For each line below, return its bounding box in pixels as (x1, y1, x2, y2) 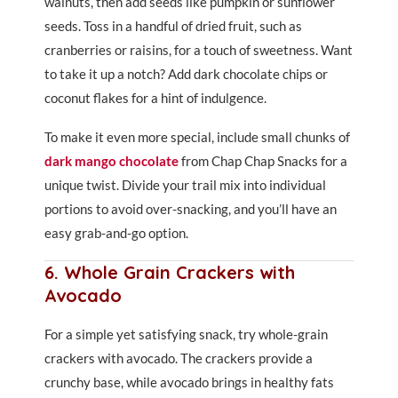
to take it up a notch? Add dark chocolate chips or (44, 66, 328, 82)
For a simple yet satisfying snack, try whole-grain (44, 326, 328, 342)
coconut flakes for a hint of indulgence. (44, 90, 267, 106)
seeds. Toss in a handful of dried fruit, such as (44, 18, 302, 34)
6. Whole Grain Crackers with (44, 261, 295, 283)
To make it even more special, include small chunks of (44, 129, 350, 145)
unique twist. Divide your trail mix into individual (44, 177, 326, 193)
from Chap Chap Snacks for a (179, 153, 347, 169)
